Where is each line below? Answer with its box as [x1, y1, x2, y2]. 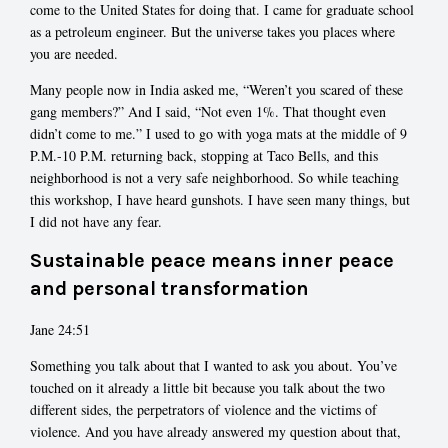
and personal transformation [30, 276, 309, 300]
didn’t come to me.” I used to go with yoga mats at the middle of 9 [30, 123, 407, 143]
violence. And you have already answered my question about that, [30, 422, 401, 442]
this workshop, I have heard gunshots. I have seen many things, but [30, 189, 410, 209]
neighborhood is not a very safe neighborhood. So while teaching [30, 167, 399, 187]
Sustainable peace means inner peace [30, 248, 394, 272]
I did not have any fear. [30, 211, 162, 231]
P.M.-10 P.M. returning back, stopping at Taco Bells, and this [30, 145, 378, 165]
